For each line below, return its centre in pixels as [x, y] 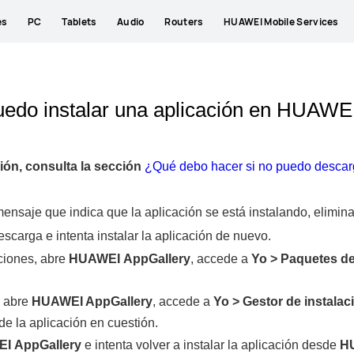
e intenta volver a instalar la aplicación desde [210, 345]
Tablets [79, 21]
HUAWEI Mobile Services [281, 21]
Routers [184, 21]
